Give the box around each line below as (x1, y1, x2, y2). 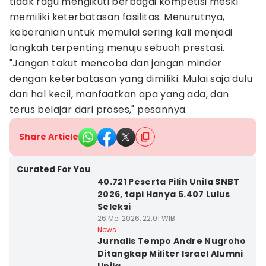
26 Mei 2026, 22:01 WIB (97, 213, 175, 223)
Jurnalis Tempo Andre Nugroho (97, 235, 246, 247)
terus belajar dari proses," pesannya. (9, 103, 188, 116)
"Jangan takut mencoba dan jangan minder (9, 56, 222, 70)
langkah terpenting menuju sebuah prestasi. (9, 41, 225, 55)
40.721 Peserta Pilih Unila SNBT (97, 176, 240, 188)
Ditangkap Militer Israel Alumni (97, 248, 243, 259)
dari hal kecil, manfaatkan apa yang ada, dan (9, 87, 229, 101)
